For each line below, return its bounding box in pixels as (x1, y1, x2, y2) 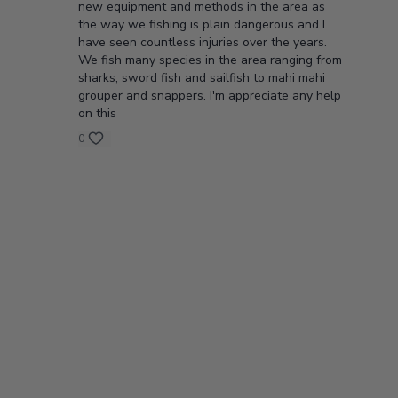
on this (77, 105, 116, 122)
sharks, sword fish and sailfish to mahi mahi (77, 69, 325, 86)
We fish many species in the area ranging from (77, 52, 342, 68)
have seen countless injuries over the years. (77, 34, 327, 51)
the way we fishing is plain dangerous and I (77, 16, 325, 33)
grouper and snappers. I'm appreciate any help (77, 87, 341, 104)
